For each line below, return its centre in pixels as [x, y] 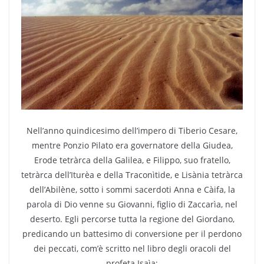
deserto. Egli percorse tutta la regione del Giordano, [132, 219]
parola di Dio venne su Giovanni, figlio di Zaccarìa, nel [132, 204]
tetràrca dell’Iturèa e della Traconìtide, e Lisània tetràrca [132, 174]
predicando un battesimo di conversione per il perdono [132, 233]
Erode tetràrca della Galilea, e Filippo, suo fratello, [132, 160]
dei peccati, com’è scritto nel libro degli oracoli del [132, 248]
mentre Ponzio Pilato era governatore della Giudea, [132, 145]
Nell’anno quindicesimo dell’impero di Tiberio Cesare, [132, 130]
